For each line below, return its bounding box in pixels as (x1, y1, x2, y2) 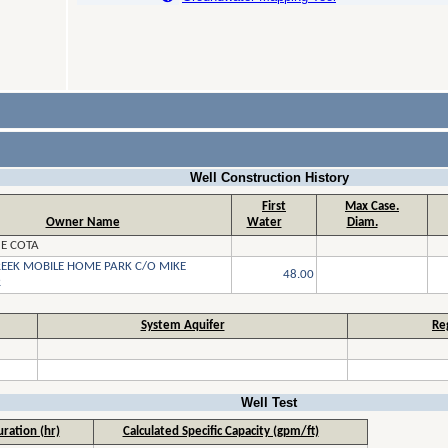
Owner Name (45, 216, 120, 229)
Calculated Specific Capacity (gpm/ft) (122, 425, 319, 438)
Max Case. (345, 200, 399, 213)
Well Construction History (189, 170, 349, 185)
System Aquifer (140, 319, 225, 332)
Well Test (241, 395, 297, 410)
